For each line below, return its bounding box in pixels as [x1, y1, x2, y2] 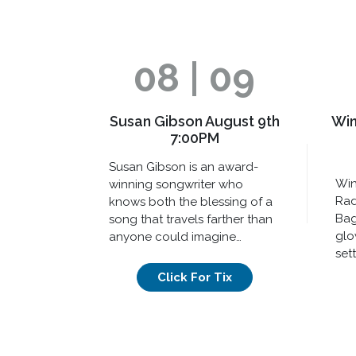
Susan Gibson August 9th [109, 112, 280, 130]
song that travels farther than [109, 211, 273, 226]
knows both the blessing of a [109, 194, 273, 209]
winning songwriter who [109, 176, 243, 192]
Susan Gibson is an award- [109, 159, 258, 174]
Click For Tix [157, 270, 232, 285]
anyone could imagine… [109, 229, 242, 244]
